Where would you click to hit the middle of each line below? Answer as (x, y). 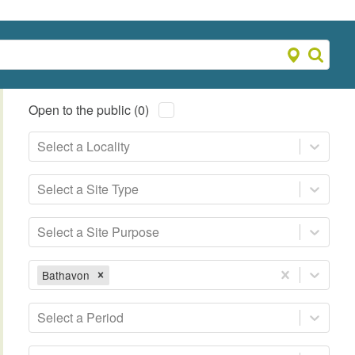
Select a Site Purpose (99, 232)
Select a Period (81, 318)
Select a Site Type (88, 189)
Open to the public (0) (89, 110)
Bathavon (66, 275)
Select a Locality (84, 147)
